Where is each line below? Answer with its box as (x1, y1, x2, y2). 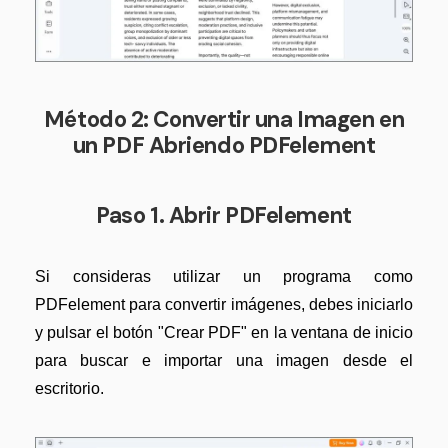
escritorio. (35, 379, 104, 397)
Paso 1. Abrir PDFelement (96, 200, 352, 230)
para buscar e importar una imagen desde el (35, 351, 413, 369)
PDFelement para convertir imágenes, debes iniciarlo (35, 295, 413, 313)
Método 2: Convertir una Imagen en (43, 104, 405, 134)
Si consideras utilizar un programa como (35, 267, 413, 285)
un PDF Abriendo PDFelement (72, 130, 376, 160)
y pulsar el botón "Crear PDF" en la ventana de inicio (35, 323, 413, 341)
